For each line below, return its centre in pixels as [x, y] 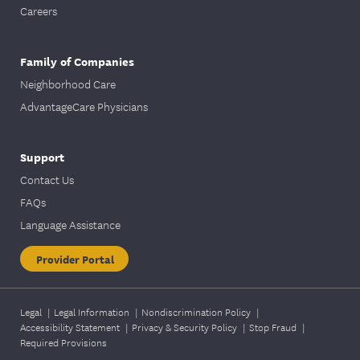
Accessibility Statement [71, 326]
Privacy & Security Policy [186, 326]
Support [42, 156]
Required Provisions [63, 342]
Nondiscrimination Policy [197, 311]
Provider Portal [75, 258]
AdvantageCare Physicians [84, 106]
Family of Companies [77, 60]
